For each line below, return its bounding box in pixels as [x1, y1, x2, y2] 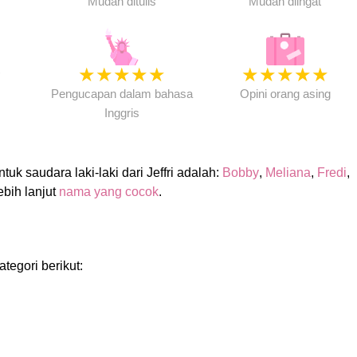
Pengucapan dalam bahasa [50, 87, 193, 100]
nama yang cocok [58, 185, 159, 198]
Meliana [265, 166, 311, 179]
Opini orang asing [239, 87, 331, 100]
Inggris [104, 106, 139, 120]
